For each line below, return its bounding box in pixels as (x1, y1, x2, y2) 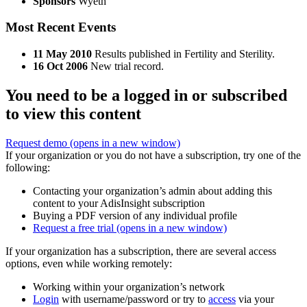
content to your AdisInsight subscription (33, 197, 205, 210)
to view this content (5, 105, 141, 123)
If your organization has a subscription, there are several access (5, 245, 276, 258)
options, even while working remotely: (5, 258, 172, 270)
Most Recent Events (5, 20, 116, 35)
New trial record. (90, 60, 164, 73)
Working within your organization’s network (33, 281, 225, 293)
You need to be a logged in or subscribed (5, 86, 287, 105)
